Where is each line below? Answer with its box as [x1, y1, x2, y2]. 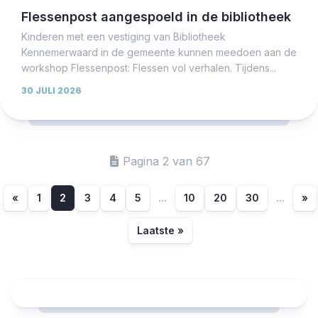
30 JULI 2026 [21, 84, 82, 96]
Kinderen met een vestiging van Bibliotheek [21, 30, 226, 43]
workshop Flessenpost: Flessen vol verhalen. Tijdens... [21, 61, 276, 74]
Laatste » [136, 224, 184, 236]
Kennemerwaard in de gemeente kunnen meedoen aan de [21, 45, 297, 58]
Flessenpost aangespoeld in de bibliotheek [21, 9, 291, 24]
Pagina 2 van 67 [122, 153, 210, 168]
